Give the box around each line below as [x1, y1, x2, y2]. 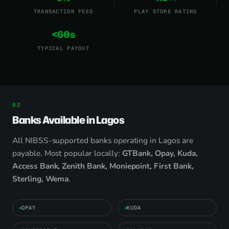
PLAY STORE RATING [134, 8, 197, 15]
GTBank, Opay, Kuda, [122, 148, 198, 158]
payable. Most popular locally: [12, 148, 122, 158]
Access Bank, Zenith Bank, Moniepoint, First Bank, [12, 161, 194, 171]
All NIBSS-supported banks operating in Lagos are [12, 135, 193, 146]
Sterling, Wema [12, 173, 69, 184]
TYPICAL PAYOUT [37, 44, 89, 52]
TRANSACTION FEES [33, 8, 94, 15]
